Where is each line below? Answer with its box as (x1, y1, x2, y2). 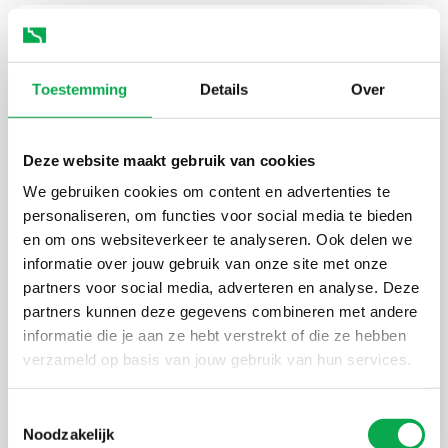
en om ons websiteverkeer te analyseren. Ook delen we (23, 230, 412, 248)
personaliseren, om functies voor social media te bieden (23, 206, 413, 224)
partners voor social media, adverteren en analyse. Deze (23, 278, 420, 296)
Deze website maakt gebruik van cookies (23, 151, 316, 169)
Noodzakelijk (23, 425, 115, 443)
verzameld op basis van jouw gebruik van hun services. (23, 350, 412, 368)
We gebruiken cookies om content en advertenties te (23, 182, 390, 200)
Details (199, 80, 249, 98)
